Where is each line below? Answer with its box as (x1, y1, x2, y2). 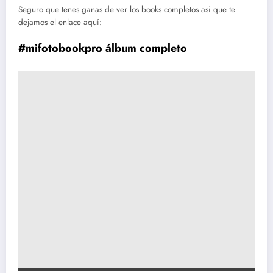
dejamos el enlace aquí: (18, 16, 102, 28)
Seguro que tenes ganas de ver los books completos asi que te (18, 3, 235, 15)
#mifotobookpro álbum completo (18, 40, 187, 57)
